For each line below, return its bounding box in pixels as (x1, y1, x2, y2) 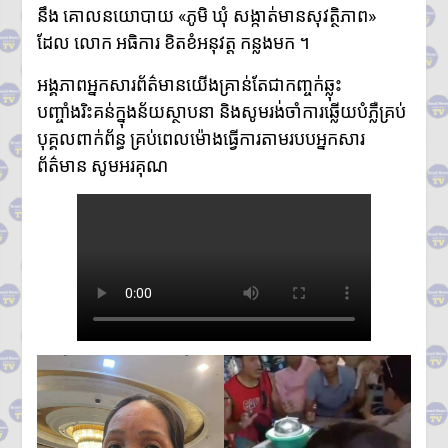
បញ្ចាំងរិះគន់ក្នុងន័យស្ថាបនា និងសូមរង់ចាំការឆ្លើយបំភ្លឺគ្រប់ (36, 100, 406, 122)
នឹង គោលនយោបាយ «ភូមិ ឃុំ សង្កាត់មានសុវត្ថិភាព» (36, 4, 376, 26)
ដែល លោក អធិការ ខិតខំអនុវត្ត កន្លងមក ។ (36, 31, 310, 53)
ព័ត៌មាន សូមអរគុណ (36, 154, 168, 176)
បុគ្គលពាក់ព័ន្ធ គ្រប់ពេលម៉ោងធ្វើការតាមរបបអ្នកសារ (36, 127, 365, 149)
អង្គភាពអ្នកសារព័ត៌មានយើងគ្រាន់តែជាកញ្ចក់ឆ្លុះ (36, 73, 342, 95)
